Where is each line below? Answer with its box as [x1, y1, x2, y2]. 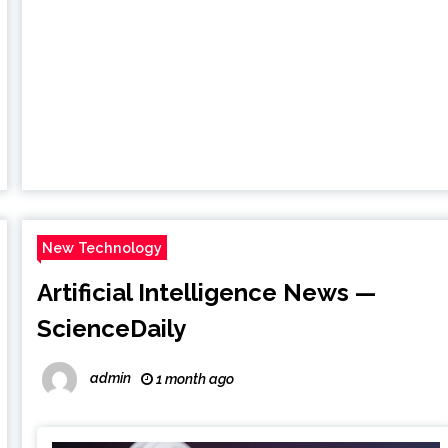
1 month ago [153, 371, 235, 388]
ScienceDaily [37, 314, 187, 344]
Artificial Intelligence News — [37, 278, 377, 308]
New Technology [42, 239, 163, 257]
